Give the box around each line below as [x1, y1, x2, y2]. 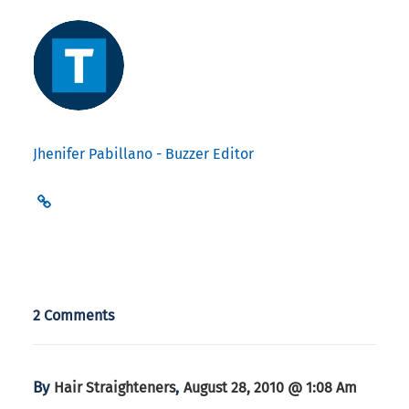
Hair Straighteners [54, 379, 175, 397]
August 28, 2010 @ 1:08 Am [184, 379, 357, 397]
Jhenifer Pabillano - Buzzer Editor [33, 145, 254, 163]
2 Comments [33, 307, 115, 325]
